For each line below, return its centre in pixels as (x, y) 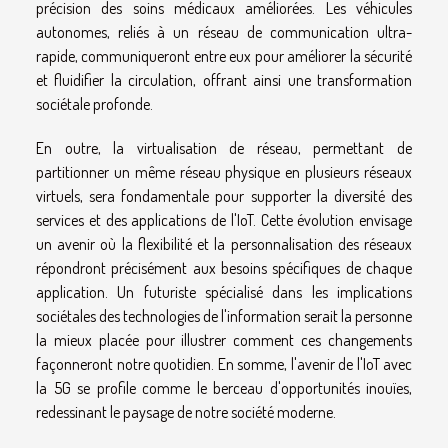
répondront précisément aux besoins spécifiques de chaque (224, 267)
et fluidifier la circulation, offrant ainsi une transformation (224, 79)
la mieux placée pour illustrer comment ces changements (224, 339)
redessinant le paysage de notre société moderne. (186, 411)
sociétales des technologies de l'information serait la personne (224, 315)
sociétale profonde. (94, 103)
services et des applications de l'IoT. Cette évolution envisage (224, 219)
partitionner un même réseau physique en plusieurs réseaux (224, 171)
